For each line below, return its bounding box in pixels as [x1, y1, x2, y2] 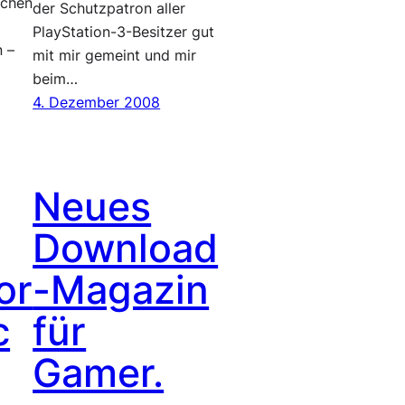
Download [33, 224, 219, 271]
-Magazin [33, 266, 210, 313]
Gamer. [33, 349, 165, 396]
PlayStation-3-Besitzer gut [33, 23, 215, 41]
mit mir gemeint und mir [33, 46, 197, 64]
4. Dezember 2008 [33, 93, 161, 111]
